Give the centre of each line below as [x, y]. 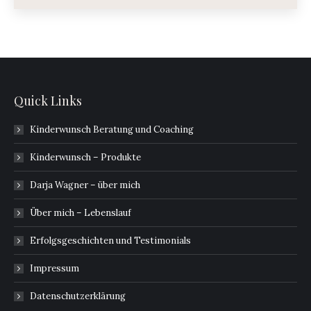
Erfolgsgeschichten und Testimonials [110, 241]
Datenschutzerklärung [78, 296]
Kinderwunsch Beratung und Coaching [112, 129]
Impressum [54, 268]
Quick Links [48, 101]
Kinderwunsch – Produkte [85, 157]
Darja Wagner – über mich [85, 185]
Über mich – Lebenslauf [81, 213]
